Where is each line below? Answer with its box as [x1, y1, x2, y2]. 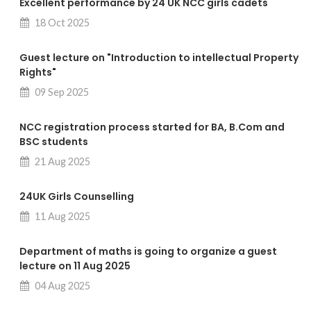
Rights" [19, 65, 56, 80]
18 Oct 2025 [33, 17, 90, 29]
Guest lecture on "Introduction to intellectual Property [19, 51, 299, 65]
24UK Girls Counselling [19, 190, 134, 204]
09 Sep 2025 [33, 86, 89, 99]
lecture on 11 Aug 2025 [19, 259, 131, 274]
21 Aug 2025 [33, 155, 90, 168]
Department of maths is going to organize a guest [19, 244, 277, 259]
